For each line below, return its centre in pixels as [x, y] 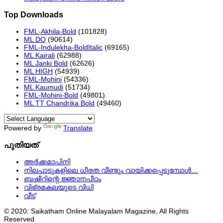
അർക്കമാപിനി [47, 162]
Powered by [24, 128]
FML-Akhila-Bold [50, 32]
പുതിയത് [21, 145]
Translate [78, 128]
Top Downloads [34, 15]
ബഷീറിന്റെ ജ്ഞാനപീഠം [62, 179]
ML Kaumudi [44, 87]
